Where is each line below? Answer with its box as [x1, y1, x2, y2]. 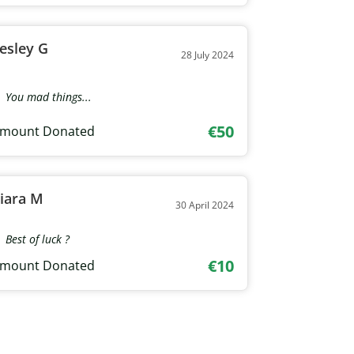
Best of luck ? [6, 231, 70, 247]
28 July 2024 [180, 47, 234, 62]
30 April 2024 [175, 198, 234, 212]
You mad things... [6, 88, 92, 104]
